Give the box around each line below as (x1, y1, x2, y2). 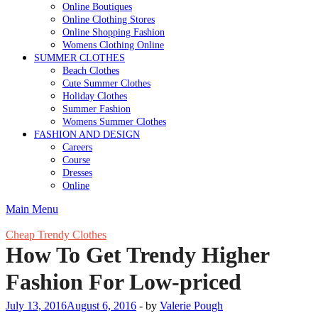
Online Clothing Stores (62, 13, 155, 25)
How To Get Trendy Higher (6, 242, 269, 268)
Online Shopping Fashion (62, 26, 165, 38)
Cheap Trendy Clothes (6, 229, 106, 241)
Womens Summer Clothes (62, 116, 166, 127)
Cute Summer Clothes (62, 77, 150, 89)
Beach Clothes (62, 65, 119, 76)
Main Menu (6, 203, 58, 215)
